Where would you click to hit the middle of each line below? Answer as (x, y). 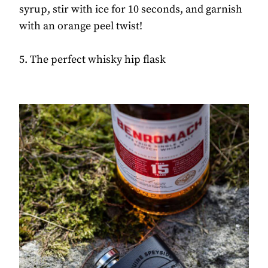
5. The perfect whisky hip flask (92, 60)
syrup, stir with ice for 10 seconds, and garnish (131, 10)
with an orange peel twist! (81, 26)
